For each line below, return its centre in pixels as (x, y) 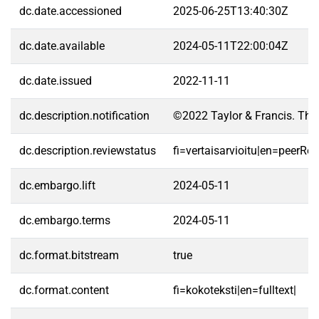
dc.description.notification (84, 116)
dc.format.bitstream (69, 255)
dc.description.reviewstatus (88, 151)
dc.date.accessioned (70, 11)
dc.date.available (62, 46)
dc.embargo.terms (65, 220)
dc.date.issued (56, 81)
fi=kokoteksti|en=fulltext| (235, 290)
